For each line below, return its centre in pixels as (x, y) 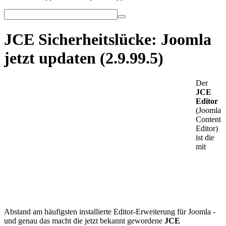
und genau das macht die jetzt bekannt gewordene (84, 220)
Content (208, 119)
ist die (205, 137)
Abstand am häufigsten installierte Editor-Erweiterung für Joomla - (110, 211)
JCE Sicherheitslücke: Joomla (108, 40)
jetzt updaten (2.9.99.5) (84, 58)
